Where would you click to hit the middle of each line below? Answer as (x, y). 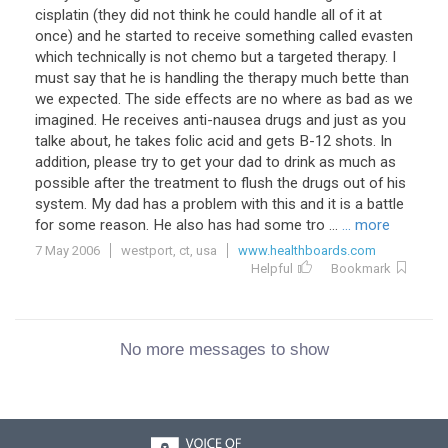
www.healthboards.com (307, 250)
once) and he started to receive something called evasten (224, 36)
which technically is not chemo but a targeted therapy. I (215, 57)
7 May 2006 (67, 250)
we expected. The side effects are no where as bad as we (224, 99)
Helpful (272, 268)
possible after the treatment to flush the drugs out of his (220, 183)
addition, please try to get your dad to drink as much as (215, 162)
